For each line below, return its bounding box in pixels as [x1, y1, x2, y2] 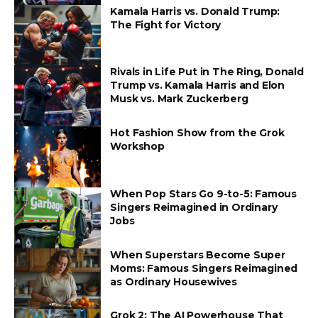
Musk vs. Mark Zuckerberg [110, 92, 248, 106]
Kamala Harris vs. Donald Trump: [110, 4, 280, 18]
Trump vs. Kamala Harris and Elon [110, 79, 285, 92]
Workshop [110, 140, 165, 153]
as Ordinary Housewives [110, 275, 237, 288]
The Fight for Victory [110, 18, 221, 31]
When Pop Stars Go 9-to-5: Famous [110, 187, 297, 200]
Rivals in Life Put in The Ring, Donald [110, 65, 304, 79]
